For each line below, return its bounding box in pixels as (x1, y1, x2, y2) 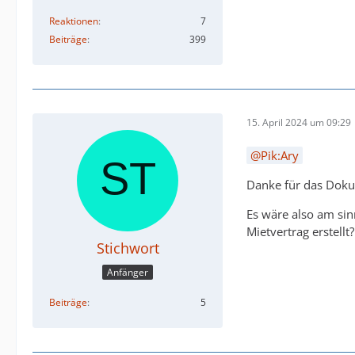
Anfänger (107, 265, 148, 279)
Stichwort (96, 239, 159, 258)
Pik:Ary (261, 147, 299, 164)
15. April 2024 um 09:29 (246, 115, 351, 129)
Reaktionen (49, 14, 98, 29)
